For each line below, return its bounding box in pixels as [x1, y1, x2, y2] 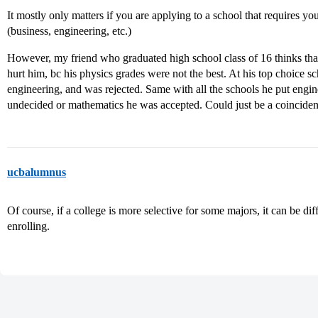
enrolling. [7, 220, 50, 232]
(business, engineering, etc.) [7, 25, 131, 37]
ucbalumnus [7, 166, 66, 178]
